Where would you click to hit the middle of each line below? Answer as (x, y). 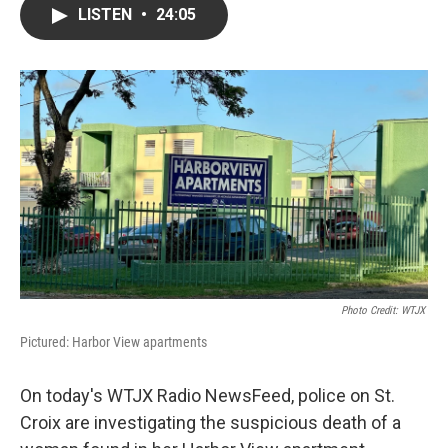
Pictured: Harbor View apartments (113, 342)
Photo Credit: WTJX (384, 311)
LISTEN (107, 14)
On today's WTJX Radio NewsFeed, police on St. (207, 396)
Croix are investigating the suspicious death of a (210, 423)
